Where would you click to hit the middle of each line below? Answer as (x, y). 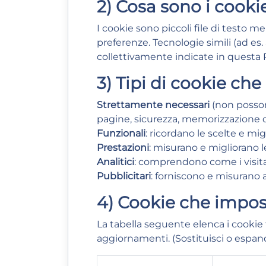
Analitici (115, 162)
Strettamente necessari (153, 105)
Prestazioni (123, 148)
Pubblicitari (124, 176)
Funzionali (121, 133)
